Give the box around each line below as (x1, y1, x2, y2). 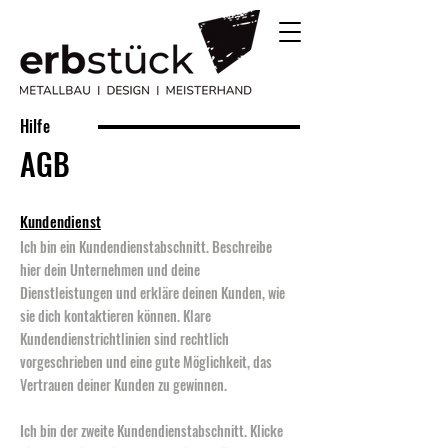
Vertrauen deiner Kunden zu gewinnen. (20, 374, 227, 395)
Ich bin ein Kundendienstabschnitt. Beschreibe (20, 236, 272, 257)
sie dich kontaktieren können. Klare (20, 305, 211, 326)
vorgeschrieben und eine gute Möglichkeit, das (20, 351, 272, 372)
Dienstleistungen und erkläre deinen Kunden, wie (20, 282, 285, 303)
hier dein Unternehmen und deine (20, 259, 200, 280)
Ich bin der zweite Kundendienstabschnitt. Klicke (20, 420, 283, 441)
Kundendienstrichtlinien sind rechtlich (20, 328, 229, 349)
